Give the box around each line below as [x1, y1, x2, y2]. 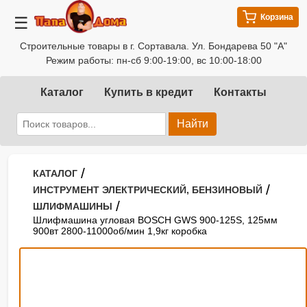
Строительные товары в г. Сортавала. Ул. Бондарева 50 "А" [20, 40, 287, 51]
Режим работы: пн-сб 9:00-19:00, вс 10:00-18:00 [45, 55, 262, 66]
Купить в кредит [104, 86, 193, 98]
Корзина [260, 12, 293, 22]
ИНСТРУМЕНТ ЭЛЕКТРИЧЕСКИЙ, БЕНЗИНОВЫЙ [33, 184, 262, 195]
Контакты [214, 86, 267, 98]
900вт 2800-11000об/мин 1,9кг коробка [33, 225, 207, 236]
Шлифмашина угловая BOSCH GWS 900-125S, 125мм [33, 214, 278, 225]
